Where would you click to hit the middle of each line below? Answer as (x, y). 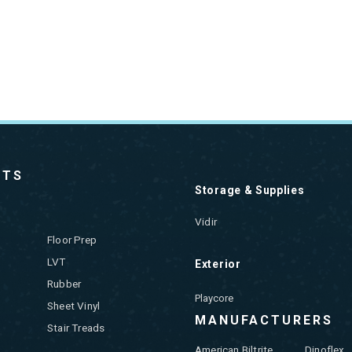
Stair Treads (76, 328)
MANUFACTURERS (264, 321)
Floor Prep (72, 240)
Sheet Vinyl (74, 306)
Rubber (64, 284)
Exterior (218, 264)
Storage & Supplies (250, 191)
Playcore (214, 299)
